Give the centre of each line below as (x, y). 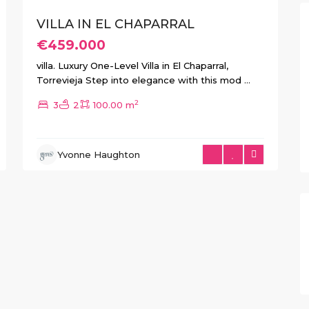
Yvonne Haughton (99, 154)
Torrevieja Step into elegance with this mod (140, 80)
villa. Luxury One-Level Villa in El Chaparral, (132, 66)
